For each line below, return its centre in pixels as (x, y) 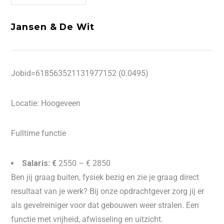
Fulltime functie (39, 133)
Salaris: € (39, 163)
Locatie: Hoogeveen (46, 103)
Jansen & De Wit (53, 27)
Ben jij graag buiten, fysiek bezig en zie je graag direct (105, 177)
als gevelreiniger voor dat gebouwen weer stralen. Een (105, 205)
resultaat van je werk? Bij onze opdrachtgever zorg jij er (108, 191)
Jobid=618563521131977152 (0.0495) (80, 73)
